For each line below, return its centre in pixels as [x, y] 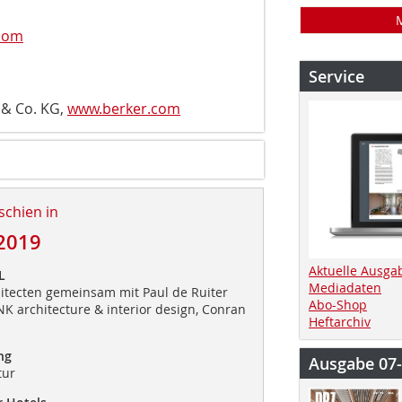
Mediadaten [345, 287]
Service [336, 76]
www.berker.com [124, 108]
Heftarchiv [340, 321]
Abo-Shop [338, 304]
